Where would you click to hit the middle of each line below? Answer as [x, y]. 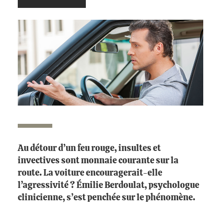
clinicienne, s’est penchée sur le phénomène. [107, 198]
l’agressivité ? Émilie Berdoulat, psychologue [109, 186]
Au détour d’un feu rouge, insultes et [89, 149]
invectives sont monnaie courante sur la [98, 161]
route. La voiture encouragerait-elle [90, 173]
